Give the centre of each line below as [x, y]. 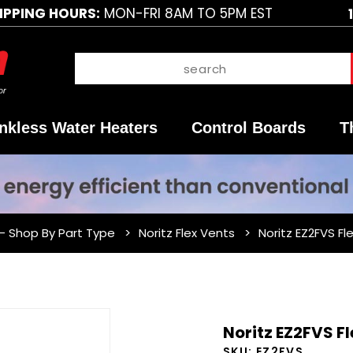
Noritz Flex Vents [187, 233]
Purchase [210, 318]
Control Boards [248, 128]
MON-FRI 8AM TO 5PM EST [186, 13]
